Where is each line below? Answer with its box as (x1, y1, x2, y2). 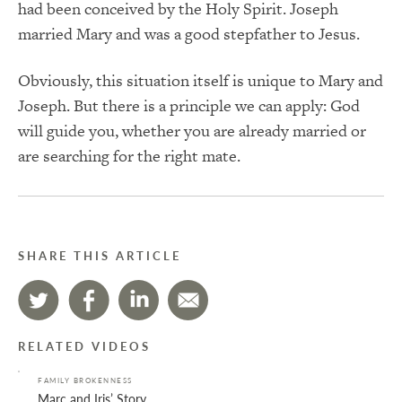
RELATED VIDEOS (18, 337, 151, 354)
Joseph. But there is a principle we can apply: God (18, 93, 360, 117)
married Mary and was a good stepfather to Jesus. (18, 22, 360, 45)
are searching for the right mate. (18, 144, 240, 167)
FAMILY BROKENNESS (38, 374, 133, 385)
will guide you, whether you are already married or (18, 118, 366, 142)
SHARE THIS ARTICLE (18, 247, 181, 264)
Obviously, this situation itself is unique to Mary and (18, 68, 383, 92)
